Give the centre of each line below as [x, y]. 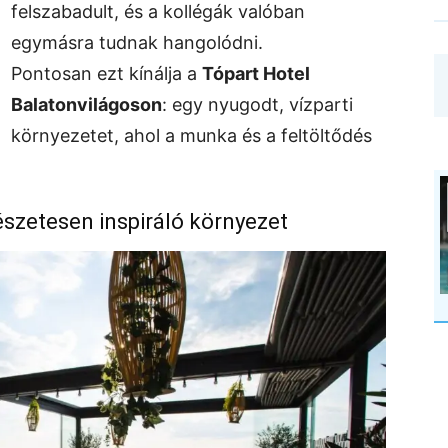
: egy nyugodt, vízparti [257, 104]
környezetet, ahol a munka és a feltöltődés [191, 135]
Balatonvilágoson [86, 104]
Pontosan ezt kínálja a [106, 73]
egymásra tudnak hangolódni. [137, 42]
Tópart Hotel [256, 73]
